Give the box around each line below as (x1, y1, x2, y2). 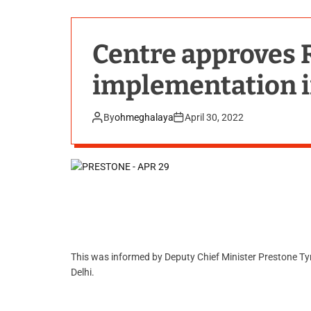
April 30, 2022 (185, 112, 244, 124)
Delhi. (71, 267, 94, 278)
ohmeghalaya (115, 112, 174, 124)
